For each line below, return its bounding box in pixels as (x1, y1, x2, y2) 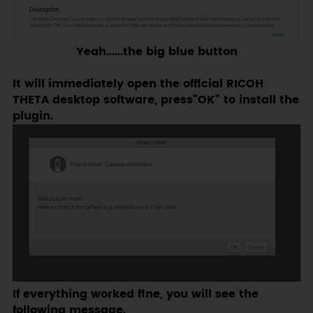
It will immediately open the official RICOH (12, 75, 263, 94)
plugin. (12, 108, 53, 126)
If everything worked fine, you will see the (12, 285, 259, 303)
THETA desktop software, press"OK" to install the (12, 92, 299, 110)
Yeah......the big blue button (75, 43, 238, 61)
